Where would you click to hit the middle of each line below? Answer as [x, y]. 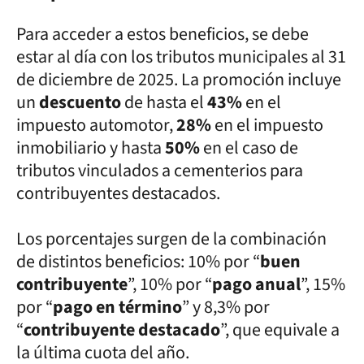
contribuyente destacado [122, 329]
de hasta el [166, 102]
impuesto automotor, [95, 125]
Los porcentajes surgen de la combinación [171, 238]
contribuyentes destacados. [118, 193]
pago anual [256, 284]
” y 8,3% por [226, 307]
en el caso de [249, 147]
